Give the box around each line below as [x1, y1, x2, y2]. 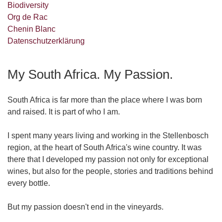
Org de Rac [7, 12, 48, 21]
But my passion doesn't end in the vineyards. [7, 202, 164, 211]
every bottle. [7, 178, 50, 187]
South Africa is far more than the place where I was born [7, 95, 202, 104]
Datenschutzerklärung [7, 36, 85, 45]
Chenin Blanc [7, 24, 55, 33]
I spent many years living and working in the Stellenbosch [7, 131, 209, 140]
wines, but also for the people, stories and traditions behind [7, 166, 213, 175]
